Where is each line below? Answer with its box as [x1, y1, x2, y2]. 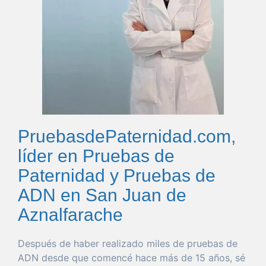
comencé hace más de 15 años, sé [88, 251, 245, 264]
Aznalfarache [18, 204, 123, 224]
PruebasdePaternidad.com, [18, 126, 236, 146]
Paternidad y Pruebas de [18, 165, 216, 185]
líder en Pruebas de [18, 145, 175, 166]
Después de [18, 237, 74, 249]
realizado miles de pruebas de [99, 237, 237, 249]
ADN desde [18, 251, 72, 264]
